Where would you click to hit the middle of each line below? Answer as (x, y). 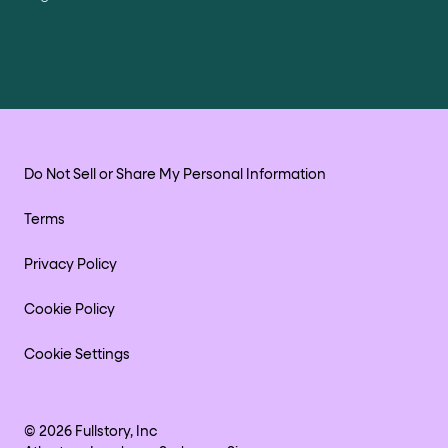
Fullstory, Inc (114, 431)
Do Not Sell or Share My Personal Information (175, 174)
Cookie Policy (69, 309)
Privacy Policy (70, 264)
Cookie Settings (77, 354)
